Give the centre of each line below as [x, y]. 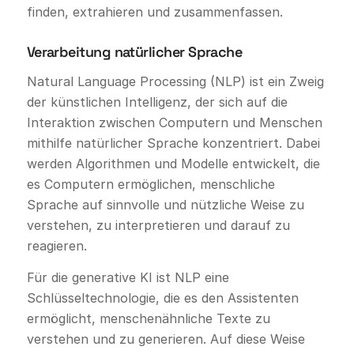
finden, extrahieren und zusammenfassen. [154, 11]
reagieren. [56, 246]
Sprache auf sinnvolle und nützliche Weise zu [165, 205]
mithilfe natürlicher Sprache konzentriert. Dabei [173, 143]
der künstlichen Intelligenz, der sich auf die [157, 102]
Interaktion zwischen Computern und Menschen [174, 123]
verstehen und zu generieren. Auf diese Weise [166, 339]
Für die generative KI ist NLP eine [128, 277]
